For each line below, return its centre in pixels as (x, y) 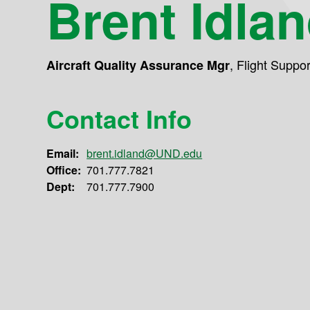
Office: (64, 170)
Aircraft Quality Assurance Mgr (138, 65)
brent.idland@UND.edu (145, 154)
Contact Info (119, 119)
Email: (63, 154)
